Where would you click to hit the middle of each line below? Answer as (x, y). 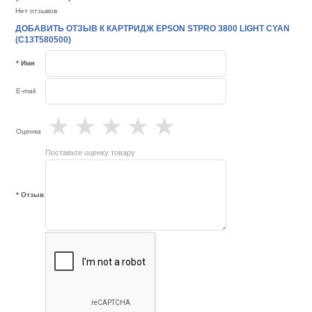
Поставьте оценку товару (91, 153)
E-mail (26, 91)
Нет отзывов (37, 11)
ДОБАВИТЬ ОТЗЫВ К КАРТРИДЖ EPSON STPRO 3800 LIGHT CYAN (153, 29)
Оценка (29, 132)
